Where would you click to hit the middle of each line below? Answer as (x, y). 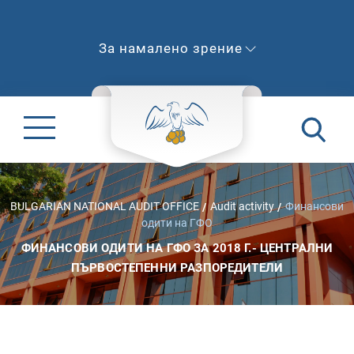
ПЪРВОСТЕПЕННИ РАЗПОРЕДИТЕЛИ (177, 267)
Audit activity (242, 206)
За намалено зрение (173, 48)
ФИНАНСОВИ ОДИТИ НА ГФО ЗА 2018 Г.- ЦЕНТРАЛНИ (177, 248)
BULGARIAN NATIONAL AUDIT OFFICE (105, 206)
